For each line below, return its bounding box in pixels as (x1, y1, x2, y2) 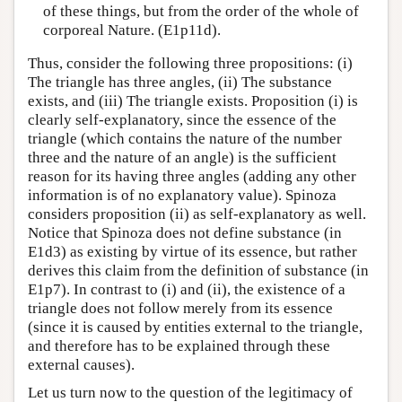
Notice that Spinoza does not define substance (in (28, 224, 342, 242)
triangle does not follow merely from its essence (28, 300, 333, 318)
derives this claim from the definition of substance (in (28, 262, 369, 280)
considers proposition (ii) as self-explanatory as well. (28, 205, 366, 223)
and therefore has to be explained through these (28, 337, 330, 355)
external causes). (28, 356, 135, 374)
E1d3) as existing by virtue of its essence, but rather (28, 243, 357, 261)
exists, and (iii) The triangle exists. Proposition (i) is (28, 92, 358, 110)
